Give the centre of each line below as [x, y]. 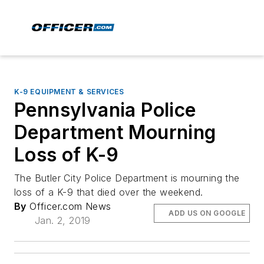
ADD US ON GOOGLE [207, 213]
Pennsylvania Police [105, 110]
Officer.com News [69, 206]
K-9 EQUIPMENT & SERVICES [69, 92]
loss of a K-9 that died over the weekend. [109, 192]
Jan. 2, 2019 [62, 220]
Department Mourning [115, 132]
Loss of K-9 [67, 155]
